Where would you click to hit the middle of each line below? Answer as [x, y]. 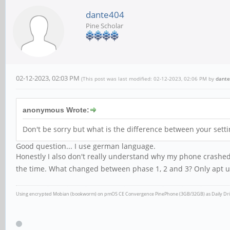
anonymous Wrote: [56, 110]
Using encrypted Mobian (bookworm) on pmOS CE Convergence [85, 194]
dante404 [105, 15]
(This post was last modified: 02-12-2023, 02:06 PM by [148, 79]
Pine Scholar [104, 26]
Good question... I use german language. [86, 146]
